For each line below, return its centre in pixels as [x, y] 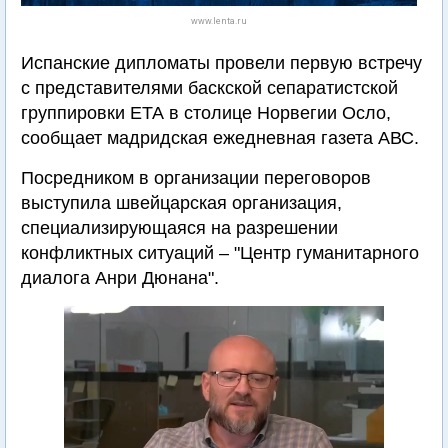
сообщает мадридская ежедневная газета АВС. [220, 138]
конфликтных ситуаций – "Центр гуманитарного [220, 253]
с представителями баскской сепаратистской [209, 88]
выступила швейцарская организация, [181, 203]
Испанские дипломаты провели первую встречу [221, 63]
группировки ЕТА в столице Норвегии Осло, [206, 113]
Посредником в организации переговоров [196, 178]
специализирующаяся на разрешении [179, 228]
